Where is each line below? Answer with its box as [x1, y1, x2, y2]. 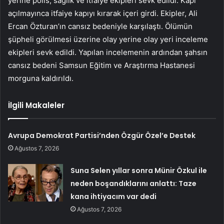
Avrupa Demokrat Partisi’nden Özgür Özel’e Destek [8, 130, 196, 140]
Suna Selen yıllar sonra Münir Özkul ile [70, 165, 207, 175]
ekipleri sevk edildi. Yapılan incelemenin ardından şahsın [8, 47, 207, 57]
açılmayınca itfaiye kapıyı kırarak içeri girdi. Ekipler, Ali [8, 8, 197, 18]
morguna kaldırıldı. [8, 73, 73, 83]
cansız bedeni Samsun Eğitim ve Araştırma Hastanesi [8, 60, 195, 70]
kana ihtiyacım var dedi [70, 191, 157, 201]
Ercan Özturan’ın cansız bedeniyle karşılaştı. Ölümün [8, 21, 192, 31]
